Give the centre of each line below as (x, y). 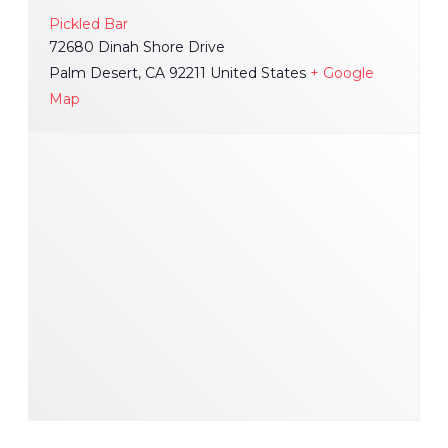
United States (258, 73)
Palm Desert (93, 73)
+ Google (342, 73)
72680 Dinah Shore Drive (137, 47)
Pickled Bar (88, 24)
